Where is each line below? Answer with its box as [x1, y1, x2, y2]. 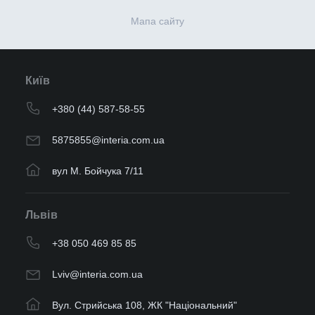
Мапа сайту [131, 15, 184, 27]
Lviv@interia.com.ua [52, 269, 143, 281]
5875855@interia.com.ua [52, 134, 165, 146]
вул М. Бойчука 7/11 [52, 165, 143, 177]
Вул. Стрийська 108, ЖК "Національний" [52, 300, 237, 311]
